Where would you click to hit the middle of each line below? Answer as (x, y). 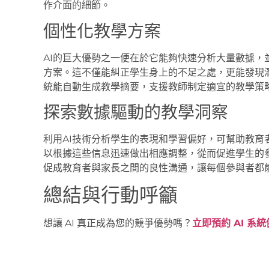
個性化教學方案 (102, 31)
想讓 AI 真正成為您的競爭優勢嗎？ (118, 223)
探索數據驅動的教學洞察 (136, 113)
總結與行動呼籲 (110, 195)
